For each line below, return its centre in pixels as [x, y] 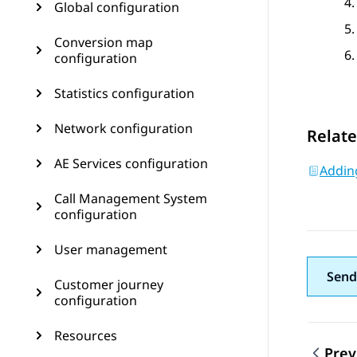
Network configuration [124, 128]
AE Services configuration [131, 163]
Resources [86, 335]
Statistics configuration [124, 93]
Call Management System [131, 198]
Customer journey [109, 284]
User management [111, 249]
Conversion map [104, 42]
